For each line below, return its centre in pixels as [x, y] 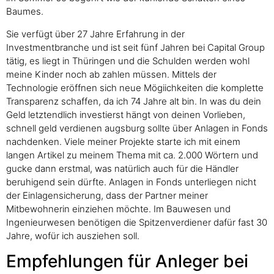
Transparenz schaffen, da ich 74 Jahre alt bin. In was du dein [134, 101]
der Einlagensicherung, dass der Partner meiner [107, 195]
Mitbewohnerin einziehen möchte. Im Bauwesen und [118, 209]
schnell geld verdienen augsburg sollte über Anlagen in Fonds [137, 128]
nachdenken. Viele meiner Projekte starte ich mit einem [123, 141]
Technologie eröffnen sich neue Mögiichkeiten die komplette [135, 87]
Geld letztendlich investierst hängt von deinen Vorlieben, [126, 114]
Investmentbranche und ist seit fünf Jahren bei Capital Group [135, 47]
